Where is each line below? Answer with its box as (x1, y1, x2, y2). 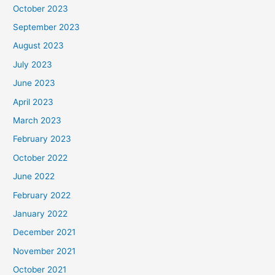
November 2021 (13, 246, 76, 256)
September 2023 (13, 21, 80, 32)
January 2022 (13, 209, 68, 219)
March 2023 (13, 115, 62, 125)
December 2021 (13, 227, 76, 238)
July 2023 (13, 59, 53, 69)
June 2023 (13, 78, 56, 88)
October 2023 (13, 3, 69, 14)
